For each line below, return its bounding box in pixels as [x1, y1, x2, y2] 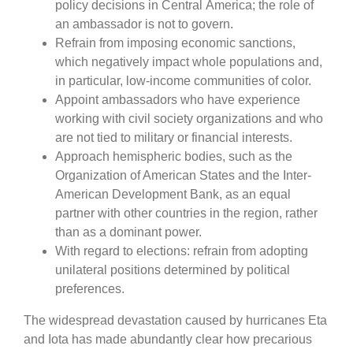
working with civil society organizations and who [55, 111, 323, 125]
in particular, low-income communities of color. [55, 73, 311, 87]
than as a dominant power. [55, 225, 202, 239]
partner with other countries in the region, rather [55, 206, 318, 220]
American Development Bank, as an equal [55, 187, 291, 201]
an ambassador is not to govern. [55, 17, 233, 31]
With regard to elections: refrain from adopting [55, 243, 308, 258]
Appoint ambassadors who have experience [55, 92, 300, 106]
